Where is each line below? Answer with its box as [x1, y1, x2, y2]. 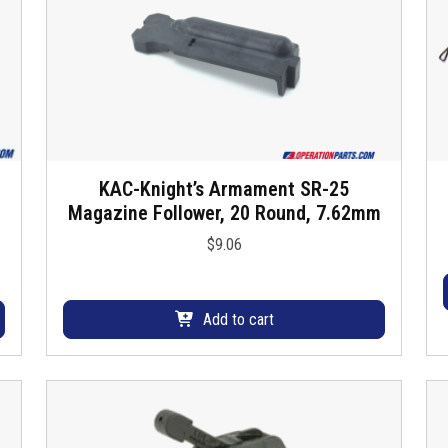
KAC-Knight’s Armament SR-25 [99, 177, 349, 201]
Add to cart [202, 310, 274, 330]
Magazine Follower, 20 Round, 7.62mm [67, 201, 381, 225]
